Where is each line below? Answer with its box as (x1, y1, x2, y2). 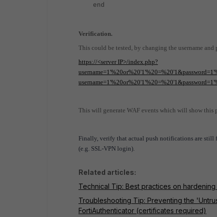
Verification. (78, 30, 112, 37)
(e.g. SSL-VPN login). (78, 145, 135, 152)
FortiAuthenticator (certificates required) (78, 206, 206, 215)
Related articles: (78, 168, 136, 176)
